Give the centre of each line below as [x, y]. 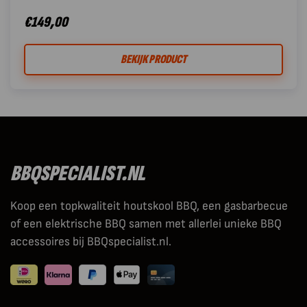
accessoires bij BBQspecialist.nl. [91, 241]
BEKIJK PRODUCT [153, 59]
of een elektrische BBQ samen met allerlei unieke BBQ [146, 223]
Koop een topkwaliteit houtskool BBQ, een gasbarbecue [149, 206]
